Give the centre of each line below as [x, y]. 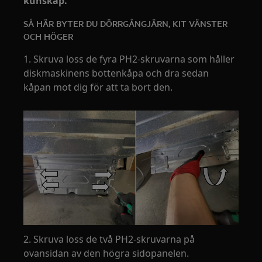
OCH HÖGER [49, 36]
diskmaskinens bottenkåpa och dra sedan [116, 73]
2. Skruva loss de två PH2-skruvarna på [109, 239]
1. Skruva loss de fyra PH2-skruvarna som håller [129, 59]
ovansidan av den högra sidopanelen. [106, 253]
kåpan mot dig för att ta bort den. [98, 87]
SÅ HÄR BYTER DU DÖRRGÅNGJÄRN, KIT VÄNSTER [126, 23]
